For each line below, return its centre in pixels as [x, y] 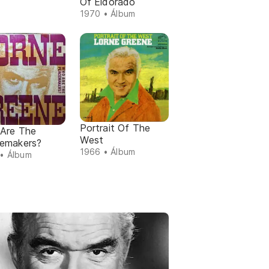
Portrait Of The [115, 128]
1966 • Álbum [107, 152]
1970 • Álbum [107, 14]
